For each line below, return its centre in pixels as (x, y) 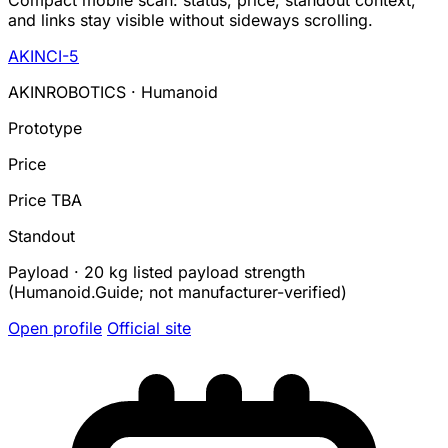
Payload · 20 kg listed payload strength (156, 272)
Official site (149, 328)
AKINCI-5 (43, 56)
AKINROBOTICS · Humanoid (113, 92)
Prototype (45, 128)
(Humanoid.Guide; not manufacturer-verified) (177, 292)
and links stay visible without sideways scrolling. (190, 20)
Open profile (55, 328)
